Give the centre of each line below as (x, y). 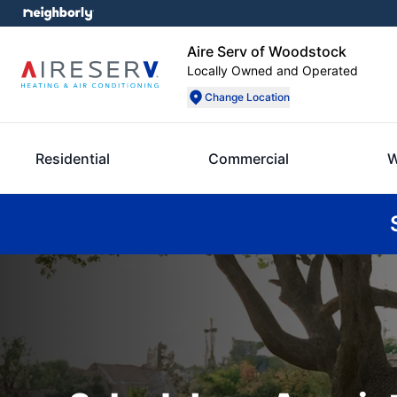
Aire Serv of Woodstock (267, 51)
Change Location (247, 97)
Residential (73, 159)
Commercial (249, 159)
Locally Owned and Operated (272, 70)
